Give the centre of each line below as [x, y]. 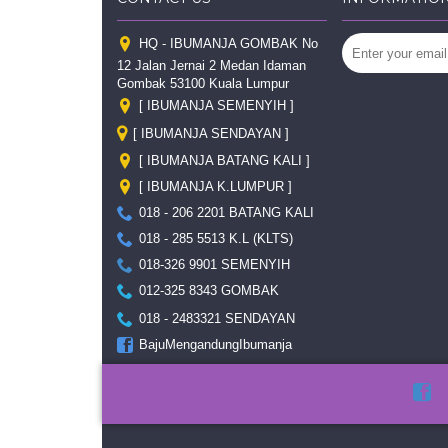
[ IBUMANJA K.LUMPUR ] [215, 187]
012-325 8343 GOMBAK [209, 291]
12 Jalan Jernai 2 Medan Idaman [211, 66]
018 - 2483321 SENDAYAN [217, 319]
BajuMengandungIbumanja [215, 345]
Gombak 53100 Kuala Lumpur [203, 84]
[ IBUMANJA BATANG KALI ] [224, 161]
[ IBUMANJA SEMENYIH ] [216, 106]
